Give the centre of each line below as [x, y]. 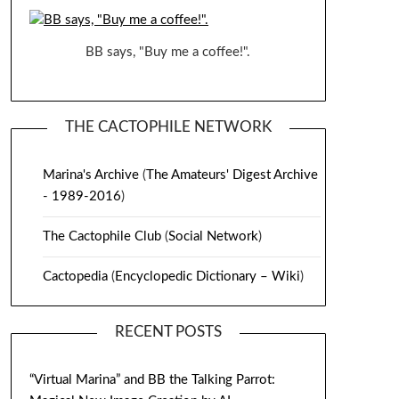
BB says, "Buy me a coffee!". [168, 52]
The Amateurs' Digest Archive [232, 175]
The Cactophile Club [102, 237]
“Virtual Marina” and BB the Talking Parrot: [154, 380]
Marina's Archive [90, 175]
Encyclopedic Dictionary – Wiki [207, 277]
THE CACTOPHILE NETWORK [168, 127]
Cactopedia [75, 277]
